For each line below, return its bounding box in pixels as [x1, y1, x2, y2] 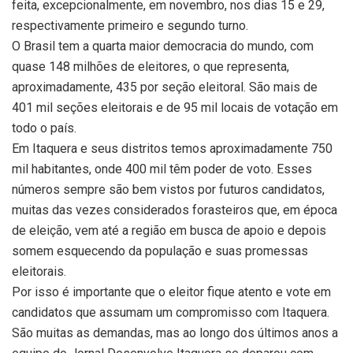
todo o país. [12, 121, 76, 136]
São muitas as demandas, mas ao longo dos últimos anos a [12, 325, 338, 341]
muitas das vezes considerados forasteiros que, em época [12, 203, 337, 218]
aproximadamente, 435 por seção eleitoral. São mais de [12, 80, 318, 95]
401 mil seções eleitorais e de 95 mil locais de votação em [12, 100, 338, 116]
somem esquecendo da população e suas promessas [12, 243, 308, 259]
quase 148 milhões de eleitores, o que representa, [12, 59, 289, 75]
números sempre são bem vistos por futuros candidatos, [12, 182, 325, 198]
